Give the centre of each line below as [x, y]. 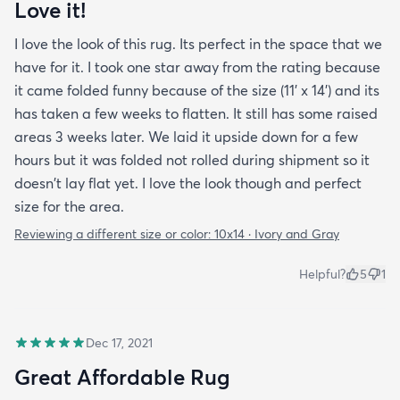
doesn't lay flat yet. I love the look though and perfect [188, 183]
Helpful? [322, 275]
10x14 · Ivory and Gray [277, 234]
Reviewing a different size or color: [114, 234]
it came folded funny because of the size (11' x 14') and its [197, 91]
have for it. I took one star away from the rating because [197, 67]
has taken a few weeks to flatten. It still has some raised [196, 114]
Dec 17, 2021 [119, 343]
